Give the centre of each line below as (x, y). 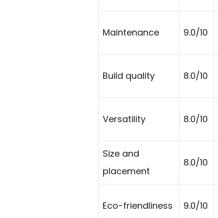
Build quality (129, 76)
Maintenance (131, 33)
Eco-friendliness (138, 206)
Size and (121, 154)
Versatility (124, 119)
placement (126, 171)
